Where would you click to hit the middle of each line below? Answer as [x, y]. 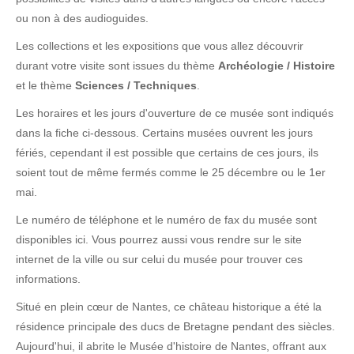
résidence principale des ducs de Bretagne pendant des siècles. [175, 326]
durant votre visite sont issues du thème [117, 66]
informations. [48, 279]
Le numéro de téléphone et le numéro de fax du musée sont [166, 220]
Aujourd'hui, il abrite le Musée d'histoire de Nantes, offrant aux [171, 346]
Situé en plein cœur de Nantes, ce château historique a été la [169, 307]
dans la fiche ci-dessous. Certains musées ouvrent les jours [164, 133]
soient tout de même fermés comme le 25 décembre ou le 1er [171, 172]
